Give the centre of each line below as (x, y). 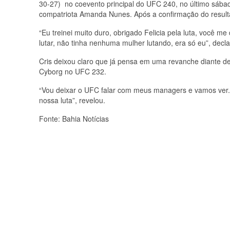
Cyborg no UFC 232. (73, 71)
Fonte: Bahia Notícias (74, 119)
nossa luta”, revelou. (72, 100)
